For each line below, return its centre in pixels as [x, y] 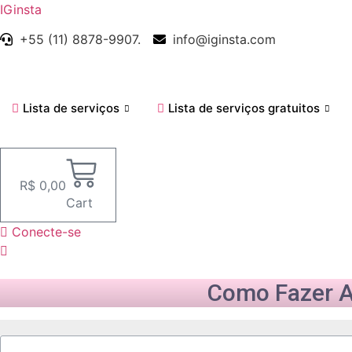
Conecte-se [46, 232]
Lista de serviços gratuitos [244, 108]
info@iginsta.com [224, 40]
